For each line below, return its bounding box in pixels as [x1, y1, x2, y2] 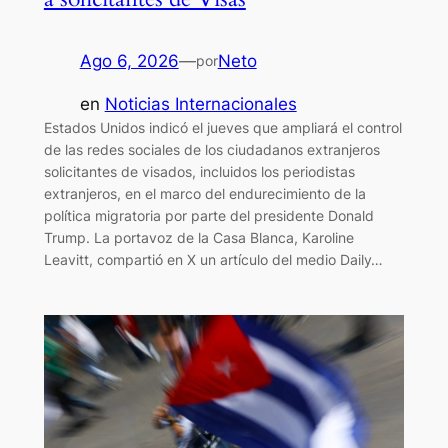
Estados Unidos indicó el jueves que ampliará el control [43, 119, 402, 137]
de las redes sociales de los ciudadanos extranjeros [43, 141, 380, 159]
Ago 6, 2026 [79, 51, 179, 72]
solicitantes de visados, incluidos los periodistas [43, 163, 355, 181]
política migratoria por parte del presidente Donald [43, 207, 374, 225]
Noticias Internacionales [104, 94, 297, 115]
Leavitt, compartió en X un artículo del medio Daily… [43, 251, 383, 269]
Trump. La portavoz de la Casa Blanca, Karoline [43, 229, 354, 247]
